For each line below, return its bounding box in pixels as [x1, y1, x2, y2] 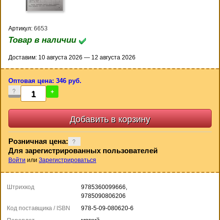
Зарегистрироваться [39, 156, 96, 164]
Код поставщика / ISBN [7, 204, 70, 212]
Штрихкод [7, 183, 34, 191]
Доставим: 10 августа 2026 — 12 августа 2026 [8, 54, 136, 61]
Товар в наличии [8, 35, 79, 45]
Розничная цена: [8, 137, 68, 145]
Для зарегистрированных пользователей [8, 146, 158, 155]
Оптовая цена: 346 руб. [8, 77, 82, 85]
